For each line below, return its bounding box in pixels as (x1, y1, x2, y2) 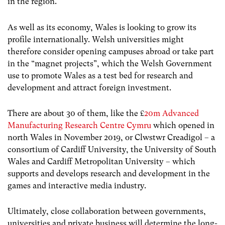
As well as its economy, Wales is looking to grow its (8, 22, 196, 32)
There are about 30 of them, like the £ (8, 108, 144, 118)
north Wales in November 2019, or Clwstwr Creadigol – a (8, 132, 215, 142)
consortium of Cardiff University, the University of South (8, 144, 216, 154)
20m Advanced (144, 108, 199, 118)
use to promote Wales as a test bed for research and (8, 70, 193, 80)
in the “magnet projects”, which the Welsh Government (8, 58, 212, 68)
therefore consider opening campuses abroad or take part (8, 46, 214, 56)
